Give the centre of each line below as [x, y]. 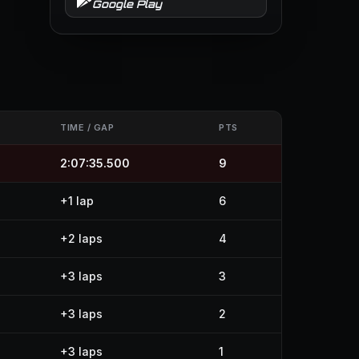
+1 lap [77, 201]
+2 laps [81, 238]
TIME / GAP [87, 127]
